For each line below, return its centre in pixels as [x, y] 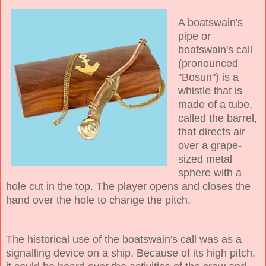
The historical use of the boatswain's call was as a [124, 240]
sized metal [205, 159]
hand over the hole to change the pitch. [98, 200]
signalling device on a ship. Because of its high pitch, [131, 253]
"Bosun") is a [208, 77]
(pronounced [208, 64]
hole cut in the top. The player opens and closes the [128, 187]
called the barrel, [218, 118]
